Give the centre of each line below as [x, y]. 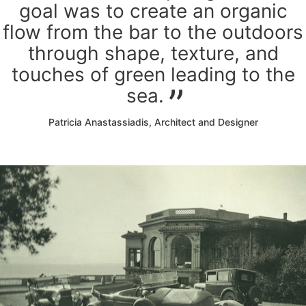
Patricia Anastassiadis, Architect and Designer [153, 122]
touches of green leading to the [153, 75]
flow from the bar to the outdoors [153, 32]
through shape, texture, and [153, 54]
